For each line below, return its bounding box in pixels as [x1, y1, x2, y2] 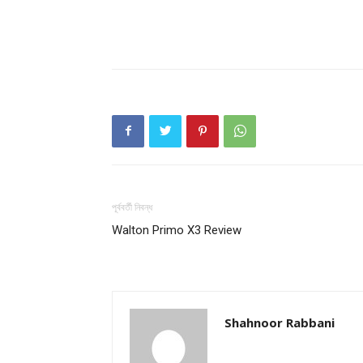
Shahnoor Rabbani [224, 314, 335, 331]
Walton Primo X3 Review [112, 222, 241, 237]
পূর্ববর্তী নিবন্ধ [112, 201, 152, 213]
